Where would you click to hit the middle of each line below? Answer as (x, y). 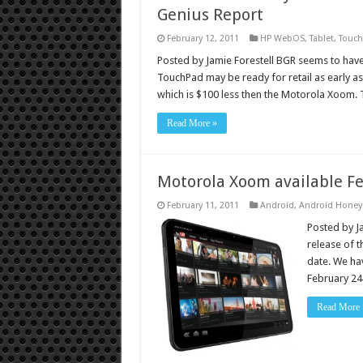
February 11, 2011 (203, 205)
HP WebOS (282, 38)
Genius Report (210, 15)
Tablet (321, 38)
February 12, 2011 (203, 38)
